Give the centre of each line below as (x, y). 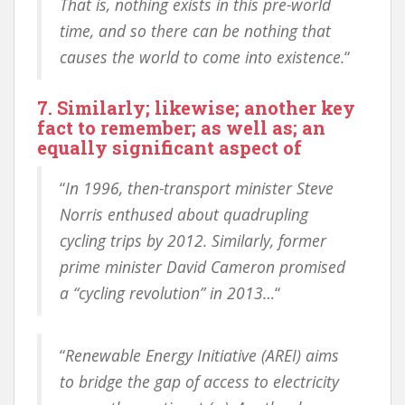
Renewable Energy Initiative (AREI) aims (202, 355)
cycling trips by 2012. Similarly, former (193, 240)
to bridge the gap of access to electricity (199, 381)
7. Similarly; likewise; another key (196, 108)
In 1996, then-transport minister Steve (199, 188)
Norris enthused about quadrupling (184, 214)
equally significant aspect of (170, 147)
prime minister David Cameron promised (202, 267)
